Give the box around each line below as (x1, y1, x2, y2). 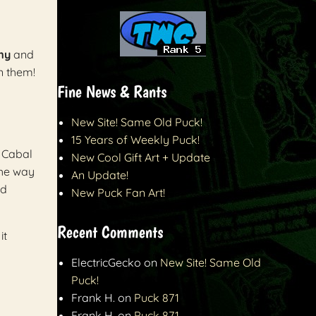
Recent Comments (57, 221, 163, 243)
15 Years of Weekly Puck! (71, 133, 200, 147)
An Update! (71, 168, 128, 183)
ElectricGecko (71, 255, 141, 270)
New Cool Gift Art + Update (71, 150, 210, 165)
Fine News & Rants (57, 81, 166, 102)
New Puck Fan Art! (71, 186, 165, 200)
